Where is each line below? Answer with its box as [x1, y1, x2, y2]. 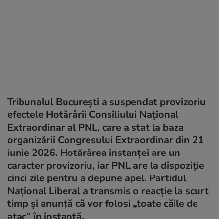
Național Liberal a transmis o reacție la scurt [7, 184, 209, 197]
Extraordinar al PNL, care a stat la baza [7, 120, 184, 134]
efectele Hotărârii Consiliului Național [7, 108, 178, 121]
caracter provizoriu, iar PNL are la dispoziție [7, 158, 204, 172]
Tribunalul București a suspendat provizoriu [7, 95, 206, 109]
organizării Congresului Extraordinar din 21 [7, 133, 204, 147]
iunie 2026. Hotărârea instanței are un [7, 146, 180, 159]
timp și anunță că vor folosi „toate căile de [7, 197, 198, 210]
